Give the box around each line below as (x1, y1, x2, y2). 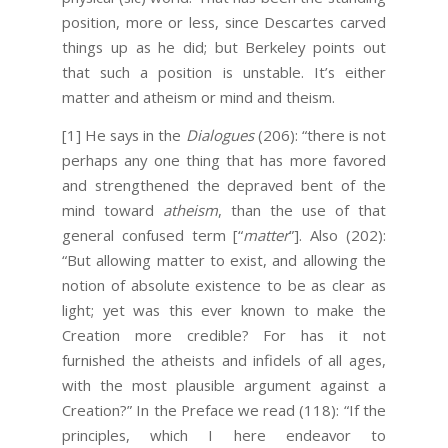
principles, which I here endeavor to (62, 424, 386, 445)
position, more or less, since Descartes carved (62, 12, 386, 33)
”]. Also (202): (289, 224, 386, 245)
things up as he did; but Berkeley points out (62, 37, 386, 58)
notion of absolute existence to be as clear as (62, 274, 386, 295)
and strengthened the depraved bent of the (62, 174, 386, 195)
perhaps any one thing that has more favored (62, 149, 386, 170)
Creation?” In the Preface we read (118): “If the (62, 399, 386, 420)
